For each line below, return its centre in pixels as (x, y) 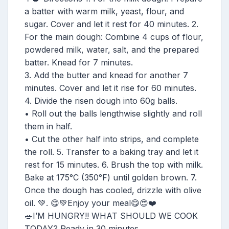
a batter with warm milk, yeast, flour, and (104, 11)
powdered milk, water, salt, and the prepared (112, 49)
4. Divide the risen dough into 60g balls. (101, 100)
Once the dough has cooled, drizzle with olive (113, 190)
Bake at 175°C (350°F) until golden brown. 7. (111, 177)
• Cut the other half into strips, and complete (112, 139)
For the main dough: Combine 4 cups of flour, (114, 37)
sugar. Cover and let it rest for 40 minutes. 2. (111, 24)
